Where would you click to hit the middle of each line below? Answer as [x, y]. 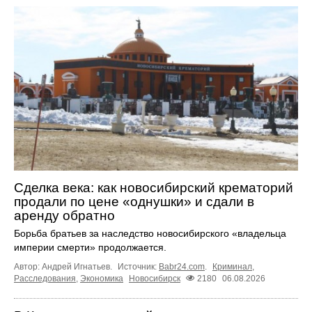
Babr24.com [182, 267]
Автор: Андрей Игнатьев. [64, 267]
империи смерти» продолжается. [90, 248]
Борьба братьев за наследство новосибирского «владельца [150, 234]
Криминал [232, 267]
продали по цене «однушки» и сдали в [134, 202]
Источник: [138, 267]
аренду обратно [64, 216]
